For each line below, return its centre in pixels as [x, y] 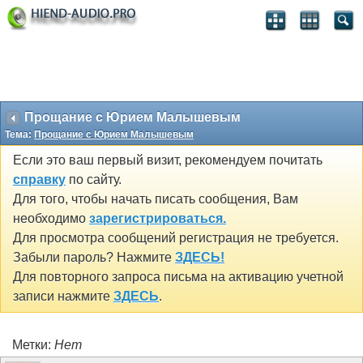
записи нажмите [63, 297]
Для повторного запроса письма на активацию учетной [178, 277]
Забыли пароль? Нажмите [94, 258]
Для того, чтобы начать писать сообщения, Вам [156, 199]
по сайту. [94, 180]
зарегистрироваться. [158, 219]
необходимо [51, 219]
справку [39, 180]
